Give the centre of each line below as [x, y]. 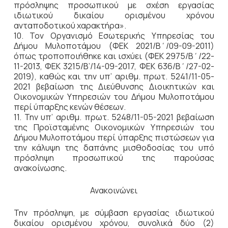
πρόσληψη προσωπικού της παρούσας [114, 158]
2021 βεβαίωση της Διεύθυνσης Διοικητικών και [114, 87]
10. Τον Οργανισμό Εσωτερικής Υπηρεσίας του [114, 36]
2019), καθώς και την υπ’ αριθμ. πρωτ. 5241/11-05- [114, 76]
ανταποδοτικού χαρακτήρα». [70, 25]
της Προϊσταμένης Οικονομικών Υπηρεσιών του [114, 127]
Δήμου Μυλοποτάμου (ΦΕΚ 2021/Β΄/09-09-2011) [114, 46]
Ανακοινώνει [114, 190]
